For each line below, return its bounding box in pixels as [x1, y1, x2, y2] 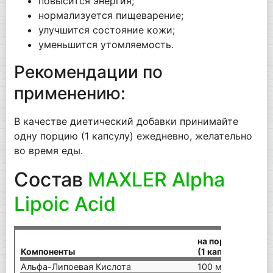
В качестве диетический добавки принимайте [13, 115, 238, 128]
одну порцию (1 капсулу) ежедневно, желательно [13, 130, 252, 143]
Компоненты [21, 246, 76, 257]
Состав [13, 168, 88, 192]
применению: [13, 83, 126, 104]
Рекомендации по [13, 62, 163, 83]
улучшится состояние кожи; [38, 24, 175, 37]
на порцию [197, 236, 244, 247]
